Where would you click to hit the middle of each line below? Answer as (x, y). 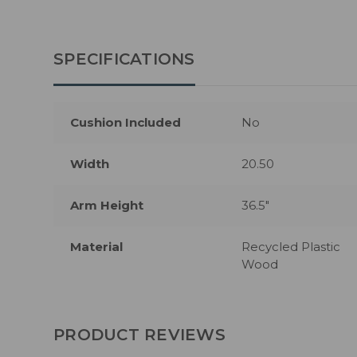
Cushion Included (126, 123)
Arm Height (107, 206)
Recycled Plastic (290, 247)
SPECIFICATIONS (124, 59)
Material (97, 247)
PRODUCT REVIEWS (139, 335)
